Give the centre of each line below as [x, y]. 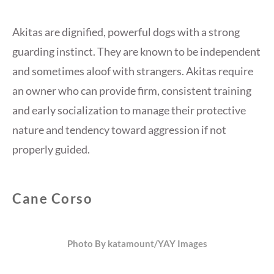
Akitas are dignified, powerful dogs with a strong [126, 32]
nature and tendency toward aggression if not [119, 130]
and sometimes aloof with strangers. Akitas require [133, 71]
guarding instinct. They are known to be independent [136, 52]
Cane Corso [53, 199]
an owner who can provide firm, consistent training [132, 91]
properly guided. [51, 150]
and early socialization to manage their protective [129, 110]
